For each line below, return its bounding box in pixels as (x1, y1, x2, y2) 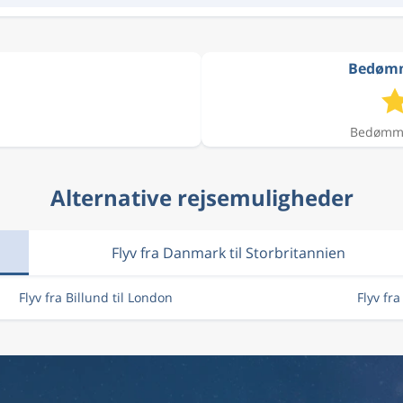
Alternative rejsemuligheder (49, 183, 354, 212)
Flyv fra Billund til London (18, 289, 173, 306)
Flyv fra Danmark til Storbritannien (112, 243, 345, 263)
